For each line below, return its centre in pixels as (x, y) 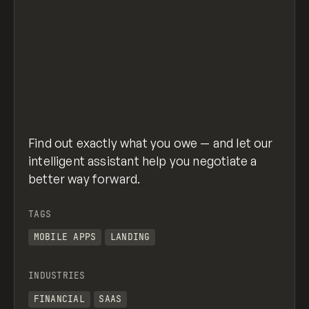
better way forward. (84, 178)
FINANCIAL (59, 299)
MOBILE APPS (65, 237)
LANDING (130, 237)
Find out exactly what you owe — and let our (151, 142)
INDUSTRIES (57, 276)
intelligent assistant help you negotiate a (143, 160)
